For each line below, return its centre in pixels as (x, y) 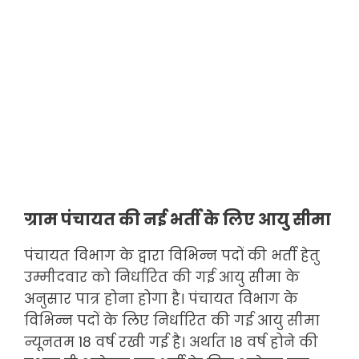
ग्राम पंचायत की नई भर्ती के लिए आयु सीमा (177, 219)
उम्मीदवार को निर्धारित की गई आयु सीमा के (162, 277)
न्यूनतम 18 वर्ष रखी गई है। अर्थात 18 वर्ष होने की (171, 342)
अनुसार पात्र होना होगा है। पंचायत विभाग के (161, 298)
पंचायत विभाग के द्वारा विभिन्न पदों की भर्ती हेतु (172, 255)
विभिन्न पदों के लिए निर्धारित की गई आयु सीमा (172, 320)
